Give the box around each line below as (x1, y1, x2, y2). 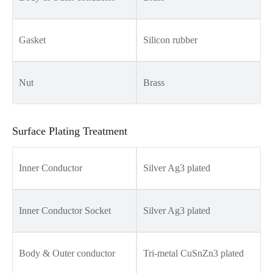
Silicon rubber (143, 34, 197, 45)
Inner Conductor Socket (19, 205, 111, 216)
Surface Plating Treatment (12, 124, 127, 137)
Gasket (19, 34, 46, 45)
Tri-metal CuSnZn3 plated (143, 247, 244, 258)
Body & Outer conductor (19, 247, 115, 258)
